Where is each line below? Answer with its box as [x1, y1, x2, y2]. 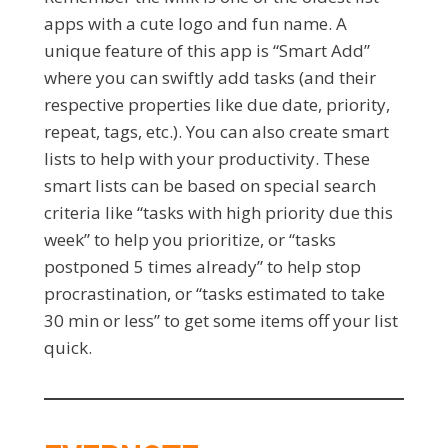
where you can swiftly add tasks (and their [44, 66, 376, 90]
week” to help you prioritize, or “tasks [44, 228, 336, 252]
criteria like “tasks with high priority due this [44, 201, 393, 225]
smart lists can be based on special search [44, 174, 376, 198]
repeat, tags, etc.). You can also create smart [44, 120, 389, 144]
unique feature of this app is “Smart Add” [44, 39, 370, 63]
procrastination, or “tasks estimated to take [44, 282, 385, 306]
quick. [44, 336, 92, 360]
